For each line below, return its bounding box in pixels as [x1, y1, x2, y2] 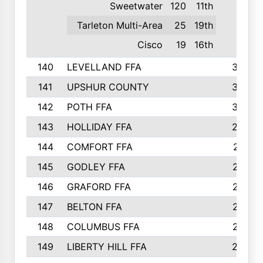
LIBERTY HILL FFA [66, 241, 147, 252]
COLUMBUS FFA [66, 221, 140, 232]
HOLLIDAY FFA [66, 121, 132, 133]
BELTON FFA [66, 201, 122, 213]
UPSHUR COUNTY [66, 81, 149, 93]
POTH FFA [66, 101, 112, 113]
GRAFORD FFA [66, 181, 131, 193]
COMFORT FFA [66, 141, 133, 153]
